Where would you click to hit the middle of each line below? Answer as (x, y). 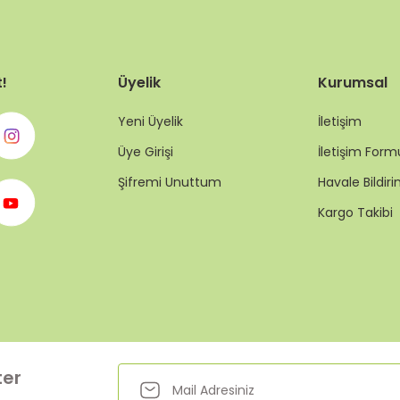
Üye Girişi (146, 152)
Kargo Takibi (355, 212)
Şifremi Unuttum (170, 182)
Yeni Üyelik (150, 121)
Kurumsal (353, 83)
